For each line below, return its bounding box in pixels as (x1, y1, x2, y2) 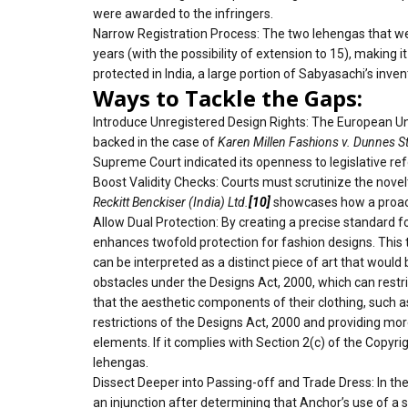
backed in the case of (93, 134, 218, 149)
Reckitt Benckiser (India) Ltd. (93, 194, 249, 209)
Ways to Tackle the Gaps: (93, 82, 362, 113)
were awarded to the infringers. (93, 5, 273, 21)
